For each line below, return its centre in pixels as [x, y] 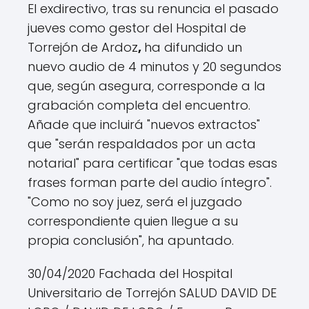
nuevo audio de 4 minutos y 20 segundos [154, 67]
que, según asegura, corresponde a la [147, 86]
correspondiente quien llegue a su [133, 221]
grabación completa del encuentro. [139, 106]
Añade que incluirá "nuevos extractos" [144, 125]
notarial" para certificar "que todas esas [152, 163]
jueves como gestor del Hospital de [137, 28]
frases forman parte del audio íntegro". [150, 183]
